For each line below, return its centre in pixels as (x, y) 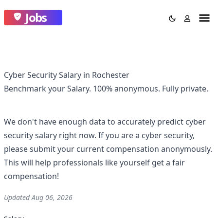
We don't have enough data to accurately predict (95, 122)
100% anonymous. (127, 89)
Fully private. (185, 89)
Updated (18, 197)
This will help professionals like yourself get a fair (94, 163)
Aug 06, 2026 (52, 197)
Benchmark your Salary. (48, 89)
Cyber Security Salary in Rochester (67, 75)
